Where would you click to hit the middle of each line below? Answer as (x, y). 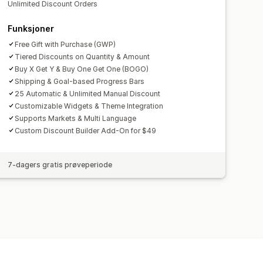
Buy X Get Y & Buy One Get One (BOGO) (82, 69)
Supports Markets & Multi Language (76, 118)
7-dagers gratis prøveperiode (60, 164)
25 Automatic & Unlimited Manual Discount (88, 93)
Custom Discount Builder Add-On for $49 (86, 130)
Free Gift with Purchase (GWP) (65, 44)
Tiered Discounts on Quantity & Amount (82, 56)
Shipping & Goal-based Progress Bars (80, 81)
